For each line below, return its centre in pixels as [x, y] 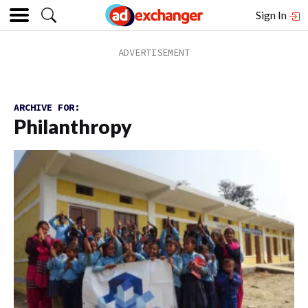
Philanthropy [73, 126]
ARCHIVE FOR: [47, 107]
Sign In [272, 15]
